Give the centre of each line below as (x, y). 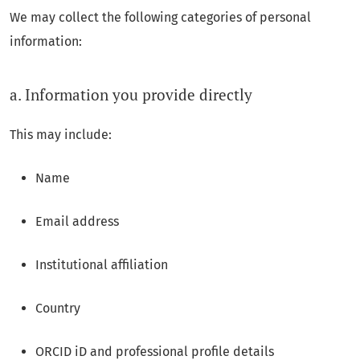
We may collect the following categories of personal (160, 18)
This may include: (61, 134)
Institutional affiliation (102, 264)
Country (58, 308)
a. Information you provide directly (131, 94)
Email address (77, 221)
